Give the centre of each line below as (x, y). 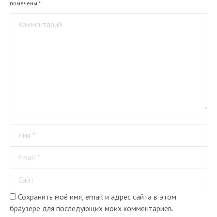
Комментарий (40, 24)
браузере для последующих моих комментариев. (92, 208)
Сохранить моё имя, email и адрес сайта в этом (97, 197)
